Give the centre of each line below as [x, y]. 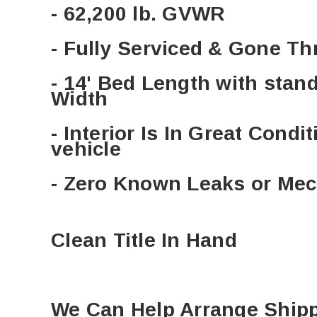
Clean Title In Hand [144, 241]
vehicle [86, 149]
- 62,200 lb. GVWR [141, 14]
